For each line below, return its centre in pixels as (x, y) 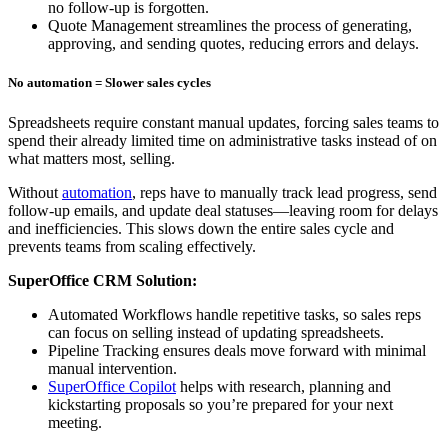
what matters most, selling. (91, 158)
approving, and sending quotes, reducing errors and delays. (233, 44)
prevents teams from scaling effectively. (132, 246)
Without (35, 192)
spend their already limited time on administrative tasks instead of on (222, 140)
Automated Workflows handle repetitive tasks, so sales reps (234, 314)
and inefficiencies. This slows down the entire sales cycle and (201, 228)
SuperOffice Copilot (112, 386)
